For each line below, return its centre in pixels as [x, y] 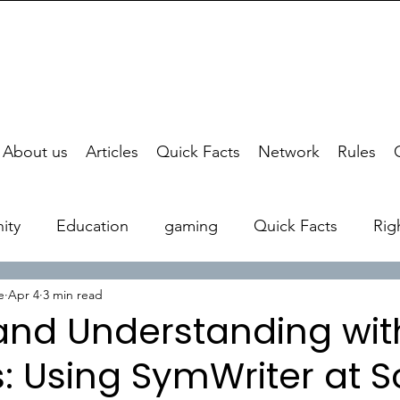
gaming [191, 225]
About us [35, 152]
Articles [112, 152]
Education [92, 225]
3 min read [73, 294]
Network [289, 152]
